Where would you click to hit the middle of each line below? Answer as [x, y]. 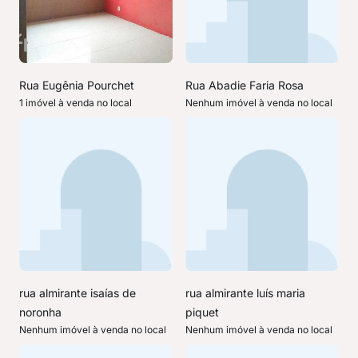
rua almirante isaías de [78, 293]
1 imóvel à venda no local [76, 103]
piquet [202, 312]
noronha [40, 312]
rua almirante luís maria [245, 293]
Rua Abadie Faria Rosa [245, 85]
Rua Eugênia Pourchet [77, 85]
